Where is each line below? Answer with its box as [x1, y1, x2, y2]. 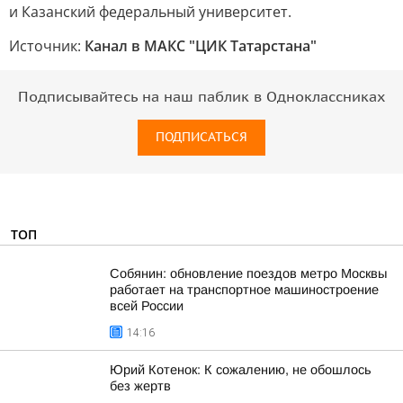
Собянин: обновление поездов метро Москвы [110, 266, 387, 281]
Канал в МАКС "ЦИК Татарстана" [85, 36, 317, 56]
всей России [110, 299, 184, 313]
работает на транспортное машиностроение [110, 282, 379, 297]
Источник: [9, 36, 85, 56]
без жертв [110, 379, 171, 393]
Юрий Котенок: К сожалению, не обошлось [110, 363, 372, 377]
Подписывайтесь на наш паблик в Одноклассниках [18, 89, 385, 105]
